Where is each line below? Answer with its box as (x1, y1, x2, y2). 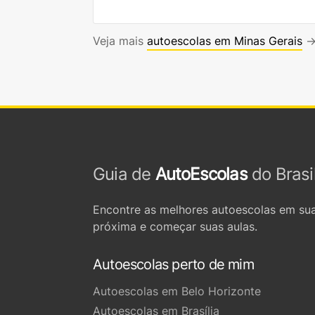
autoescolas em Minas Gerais (147, 34, 302, 48)
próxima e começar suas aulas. (93, 219, 257, 233)
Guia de (93, 164, 155, 184)
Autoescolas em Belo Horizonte (93, 284, 261, 298)
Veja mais (93, 34, 147, 48)
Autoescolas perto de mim (93, 256, 254, 273)
